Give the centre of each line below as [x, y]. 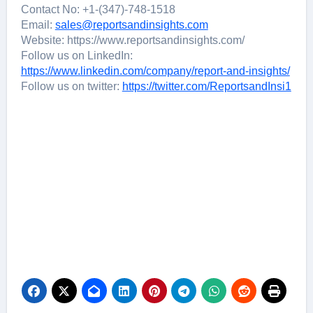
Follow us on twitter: [71, 86]
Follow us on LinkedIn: [77, 56]
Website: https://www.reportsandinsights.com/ [132, 40]
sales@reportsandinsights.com [131, 25]
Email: [38, 25]
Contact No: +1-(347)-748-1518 [98, 9]
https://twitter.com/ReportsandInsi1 [206, 86]
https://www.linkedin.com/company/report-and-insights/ [155, 71]
